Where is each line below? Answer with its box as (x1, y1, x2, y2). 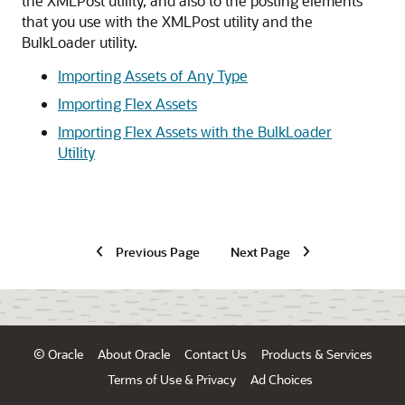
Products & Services (260, 346, 372, 362)
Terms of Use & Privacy (107, 372, 236, 387)
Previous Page (115, 243, 200, 259)
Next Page (230, 243, 290, 259)
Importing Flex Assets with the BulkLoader (58, 122, 332, 141)
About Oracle (97, 346, 170, 362)
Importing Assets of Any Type (58, 66, 248, 85)
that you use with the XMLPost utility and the (22, 12, 313, 31)
